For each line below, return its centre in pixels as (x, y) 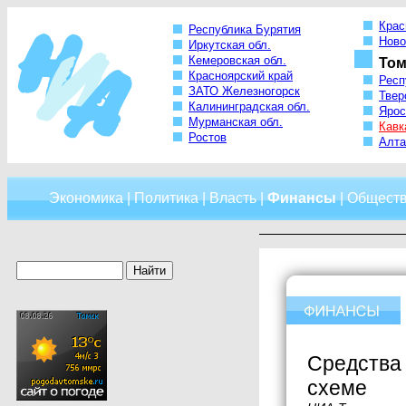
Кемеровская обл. (237, 61)
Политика (166, 198)
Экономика (86, 198)
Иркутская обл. (230, 45)
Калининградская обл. (249, 107)
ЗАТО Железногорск (244, 92)
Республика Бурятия (245, 30)
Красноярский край (241, 76)
